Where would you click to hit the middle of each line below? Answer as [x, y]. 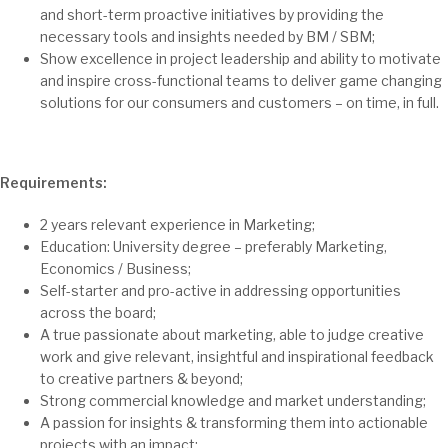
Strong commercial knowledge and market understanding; [233, 400]
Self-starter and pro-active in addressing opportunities [220, 290]
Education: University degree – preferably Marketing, [213, 246]
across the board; [98, 312]
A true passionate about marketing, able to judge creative [232, 334]
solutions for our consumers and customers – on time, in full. [239, 102]
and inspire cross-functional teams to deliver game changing [241, 80]
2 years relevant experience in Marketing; [177, 224]
